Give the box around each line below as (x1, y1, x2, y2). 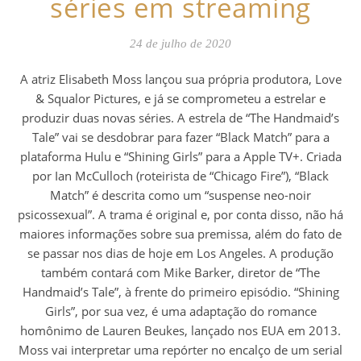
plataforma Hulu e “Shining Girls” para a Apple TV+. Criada (19, 147, 342, 164)
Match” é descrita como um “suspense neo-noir (50, 186, 311, 203)
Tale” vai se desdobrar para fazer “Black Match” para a (31, 128, 330, 145)
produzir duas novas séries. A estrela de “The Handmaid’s (22, 109, 339, 126)
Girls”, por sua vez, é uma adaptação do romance (44, 302, 317, 319)
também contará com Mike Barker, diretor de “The (41, 263, 320, 280)
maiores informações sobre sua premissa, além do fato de (19, 225, 342, 242)
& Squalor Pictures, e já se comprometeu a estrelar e (35, 89, 326, 106)
